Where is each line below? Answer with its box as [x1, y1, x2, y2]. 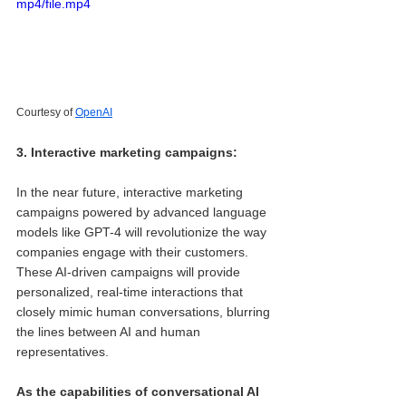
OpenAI [75, 106, 112, 119]
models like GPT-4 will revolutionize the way [16, 225, 270, 239]
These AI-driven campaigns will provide [16, 265, 244, 279]
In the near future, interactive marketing [16, 185, 246, 199]
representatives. [16, 344, 109, 359]
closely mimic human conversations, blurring [16, 304, 274, 319]
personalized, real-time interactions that [16, 285, 246, 299]
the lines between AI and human [16, 324, 204, 339]
